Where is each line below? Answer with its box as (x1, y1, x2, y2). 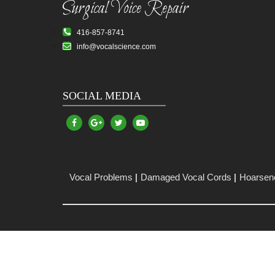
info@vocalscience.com (71, 42, 156, 51)
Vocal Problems (69, 172, 133, 182)
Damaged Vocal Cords (140, 172, 231, 182)
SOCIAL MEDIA (63, 90, 141, 102)
